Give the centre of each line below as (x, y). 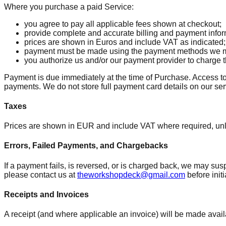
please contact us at (40, 175)
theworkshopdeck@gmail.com (131, 175)
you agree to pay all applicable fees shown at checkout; (123, 24)
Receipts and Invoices (46, 194)
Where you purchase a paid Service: (69, 7)
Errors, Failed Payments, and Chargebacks (86, 146)
